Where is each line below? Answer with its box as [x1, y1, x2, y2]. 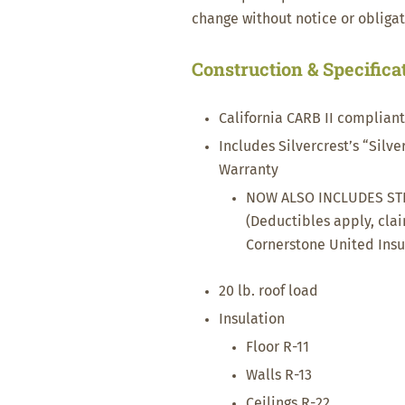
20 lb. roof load [219, 284, 318, 298]
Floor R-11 [246, 340, 309, 354]
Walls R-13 [246, 368, 312, 382]
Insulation [219, 312, 285, 326]
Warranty [219, 163, 278, 177]
